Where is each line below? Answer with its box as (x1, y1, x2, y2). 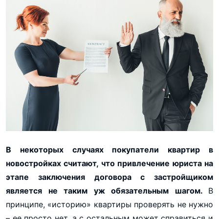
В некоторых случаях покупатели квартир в (6, 144, 213, 154)
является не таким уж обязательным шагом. (6, 185, 208, 196)
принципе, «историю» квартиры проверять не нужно (6, 199, 213, 209)
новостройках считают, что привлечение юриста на (6, 158, 213, 168)
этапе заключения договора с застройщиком (6, 172, 213, 182)
